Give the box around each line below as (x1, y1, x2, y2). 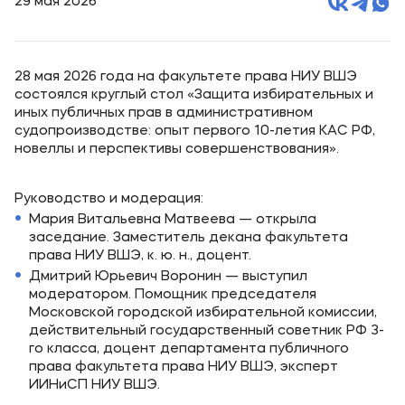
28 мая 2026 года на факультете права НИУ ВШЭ (14, 71, 357, 84)
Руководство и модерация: (14, 193, 203, 206)
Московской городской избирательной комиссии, (29, 306, 377, 320)
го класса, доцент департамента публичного (29, 343, 349, 356)
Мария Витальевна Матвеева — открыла (29, 213, 316, 227)
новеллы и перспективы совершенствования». (14, 143, 339, 156)
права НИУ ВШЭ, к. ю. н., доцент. (29, 250, 251, 263)
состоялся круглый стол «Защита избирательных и (14, 89, 373, 102)
